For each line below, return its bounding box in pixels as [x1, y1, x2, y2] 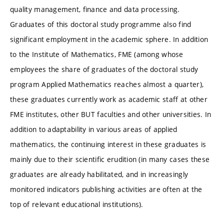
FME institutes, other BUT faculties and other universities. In [10, 109, 211, 119]
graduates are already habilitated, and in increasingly [10, 169, 188, 179]
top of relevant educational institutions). [10, 199, 143, 209]
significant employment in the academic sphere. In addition [10, 34, 208, 44]
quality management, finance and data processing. [10, 4, 180, 14]
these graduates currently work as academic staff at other [10, 94, 207, 104]
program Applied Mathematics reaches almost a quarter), [10, 79, 204, 89]
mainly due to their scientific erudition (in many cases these [10, 154, 210, 164]
